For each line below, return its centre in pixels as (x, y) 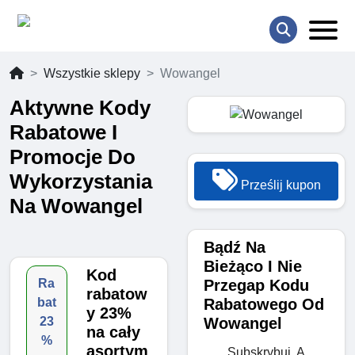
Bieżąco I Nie (253, 266)
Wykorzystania (81, 182)
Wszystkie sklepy (92, 74)
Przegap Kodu (256, 285)
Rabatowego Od (264, 304)
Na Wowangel (76, 206)
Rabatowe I (63, 133)
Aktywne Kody (80, 108)
